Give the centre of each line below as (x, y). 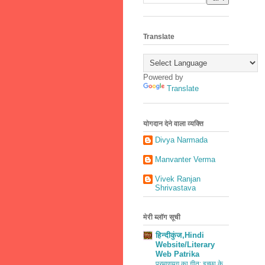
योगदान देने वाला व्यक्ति (173, 123)
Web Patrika (177, 254)
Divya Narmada (181, 140)
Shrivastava (175, 188)
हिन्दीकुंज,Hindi (180, 235)
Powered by (163, 77)
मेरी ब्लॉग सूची (162, 217)
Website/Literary (185, 244)
